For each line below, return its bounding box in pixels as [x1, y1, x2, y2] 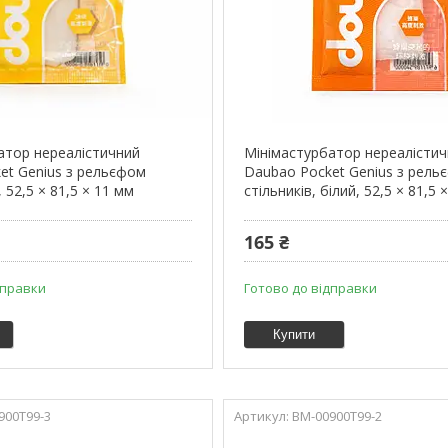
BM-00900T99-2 [292, 407, 383, 426]
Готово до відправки [244, 279, 378, 298]
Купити [273, 327, 316, 343]
